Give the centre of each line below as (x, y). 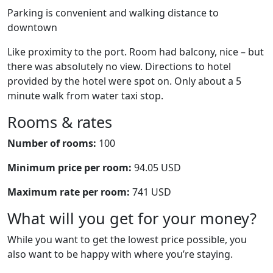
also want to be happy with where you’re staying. (120, 254)
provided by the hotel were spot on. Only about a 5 (124, 81)
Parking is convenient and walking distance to (113, 13)
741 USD (151, 192)
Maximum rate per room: (69, 192)
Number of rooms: (52, 143)
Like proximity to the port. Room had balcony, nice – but (136, 52)
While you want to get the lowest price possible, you (127, 239)
